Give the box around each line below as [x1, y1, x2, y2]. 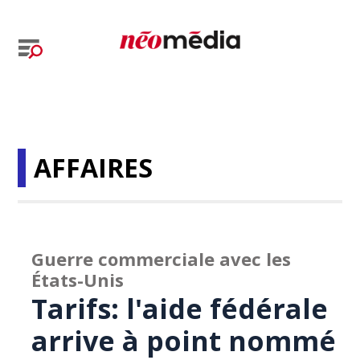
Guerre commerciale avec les [31, 247, 292, 271]
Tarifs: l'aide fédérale [31, 290, 329, 327]
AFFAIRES [34, 150, 153, 185]
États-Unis [31, 268, 125, 292]
